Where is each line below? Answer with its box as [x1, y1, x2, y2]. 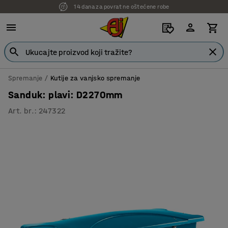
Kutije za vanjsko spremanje [50, 74, 140, 82]
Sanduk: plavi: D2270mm [8, 89, 123, 101]
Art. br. [8, 106, 35, 116]
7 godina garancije [98, 5, 144, 12]
